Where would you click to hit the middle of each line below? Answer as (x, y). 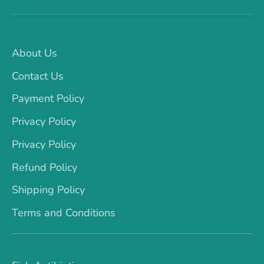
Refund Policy (44, 167)
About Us (34, 53)
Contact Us (38, 76)
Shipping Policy (48, 190)
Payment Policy (48, 99)
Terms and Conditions (64, 213)
